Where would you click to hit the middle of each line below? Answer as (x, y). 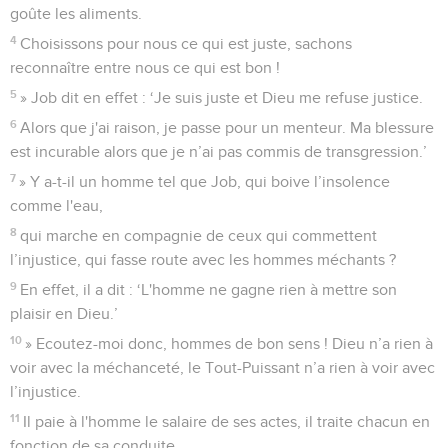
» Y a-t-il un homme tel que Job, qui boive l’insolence (205, 181)
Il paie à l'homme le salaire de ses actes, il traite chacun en (227, 421)
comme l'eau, (56, 205)
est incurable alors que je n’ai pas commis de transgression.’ (218, 151)
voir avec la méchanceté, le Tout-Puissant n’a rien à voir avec (222, 367)
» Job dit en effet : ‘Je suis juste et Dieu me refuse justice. (222, 97)
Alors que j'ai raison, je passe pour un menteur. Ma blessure (227, 127)
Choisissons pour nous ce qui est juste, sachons (186, 43)
